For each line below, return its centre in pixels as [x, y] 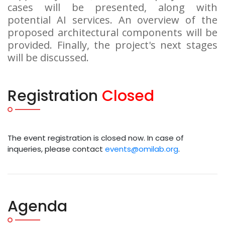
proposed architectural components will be [113, 32]
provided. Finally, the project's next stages [113, 45]
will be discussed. [48, 58]
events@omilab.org [142, 149]
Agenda [37, 206]
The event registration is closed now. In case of [96, 138]
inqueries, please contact [56, 149]
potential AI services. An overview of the [113, 20]
